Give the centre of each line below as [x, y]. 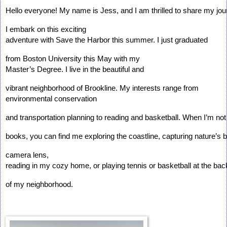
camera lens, [28, 155]
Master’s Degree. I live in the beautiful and [76, 70]
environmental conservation [52, 99]
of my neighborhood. [39, 185]
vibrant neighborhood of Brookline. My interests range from [103, 88]
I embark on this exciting [47, 30]
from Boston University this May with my [74, 59]
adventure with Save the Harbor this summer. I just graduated [108, 40]
